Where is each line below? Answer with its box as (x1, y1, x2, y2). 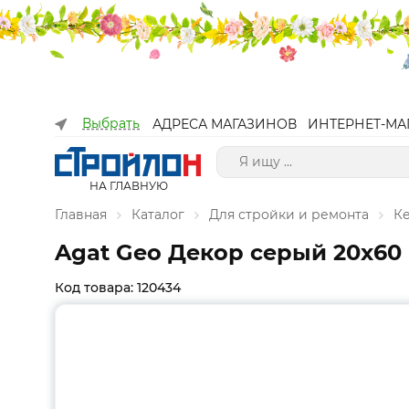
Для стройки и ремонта (209, 206, 369, 223)
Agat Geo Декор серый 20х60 (55, 239, 402, 266)
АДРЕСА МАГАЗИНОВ (152, 116, 297, 132)
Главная (55, 206, 107, 223)
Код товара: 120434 (55, 279, 181, 296)
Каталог (131, 206, 184, 223)
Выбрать (82, 115, 140, 131)
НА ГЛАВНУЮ (89, 179, 168, 193)
